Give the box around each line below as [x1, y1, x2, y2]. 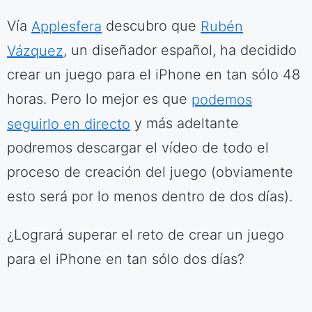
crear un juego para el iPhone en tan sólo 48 [7, 66, 300, 83]
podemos [192, 91, 252, 107]
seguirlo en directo [7, 115, 130, 132]
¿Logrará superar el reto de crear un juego [7, 226, 284, 243]
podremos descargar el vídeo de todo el [7, 139, 269, 156]
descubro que [102, 17, 201, 34]
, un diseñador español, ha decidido [63, 42, 297, 58]
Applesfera [31, 17, 102, 34]
